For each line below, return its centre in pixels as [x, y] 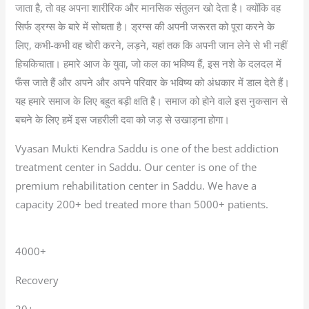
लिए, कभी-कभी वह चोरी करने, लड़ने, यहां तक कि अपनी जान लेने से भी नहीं [151, 45]
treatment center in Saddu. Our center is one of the [136, 167]
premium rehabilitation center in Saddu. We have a [136, 185]
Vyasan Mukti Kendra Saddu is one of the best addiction [147, 148]
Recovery [37, 280]
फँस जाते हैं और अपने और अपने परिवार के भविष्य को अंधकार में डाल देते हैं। [153, 82]
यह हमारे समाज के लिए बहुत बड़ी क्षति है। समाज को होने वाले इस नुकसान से [152, 101]
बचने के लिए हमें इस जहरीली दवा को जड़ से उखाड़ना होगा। [123, 120]
